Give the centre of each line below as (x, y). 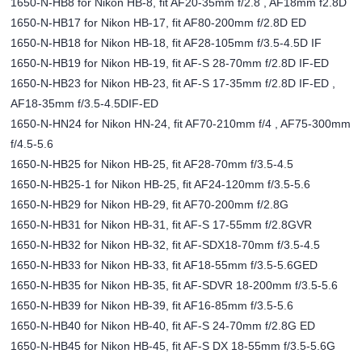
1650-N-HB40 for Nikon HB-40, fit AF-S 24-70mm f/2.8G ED (163, 325)
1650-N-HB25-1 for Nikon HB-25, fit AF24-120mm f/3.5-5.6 (161, 184)
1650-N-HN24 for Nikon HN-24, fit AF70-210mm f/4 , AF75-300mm (181, 123)
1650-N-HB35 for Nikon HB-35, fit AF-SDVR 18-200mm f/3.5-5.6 (175, 285)
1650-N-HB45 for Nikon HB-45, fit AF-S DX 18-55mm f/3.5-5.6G (173, 345)
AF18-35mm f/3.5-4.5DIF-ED (85, 103)
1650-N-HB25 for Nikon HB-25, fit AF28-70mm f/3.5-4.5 (152, 164)
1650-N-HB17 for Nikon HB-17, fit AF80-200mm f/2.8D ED (159, 22)
